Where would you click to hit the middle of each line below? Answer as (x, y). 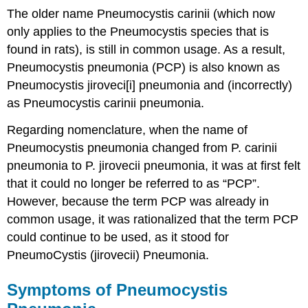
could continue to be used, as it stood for (118, 237)
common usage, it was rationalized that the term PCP (153, 219)
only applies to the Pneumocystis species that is (138, 32)
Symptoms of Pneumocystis (118, 289)
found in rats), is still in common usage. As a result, (146, 49)
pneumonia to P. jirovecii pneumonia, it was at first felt (154, 165)
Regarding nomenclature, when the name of (128, 130)
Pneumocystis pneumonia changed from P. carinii (142, 147)
